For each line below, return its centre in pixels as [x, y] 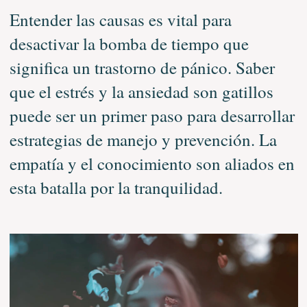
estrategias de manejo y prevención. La [143, 139]
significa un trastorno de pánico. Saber [142, 67]
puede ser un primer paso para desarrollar [152, 115]
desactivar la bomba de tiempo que [129, 43]
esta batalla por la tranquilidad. [116, 187]
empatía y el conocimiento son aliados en [152, 163]
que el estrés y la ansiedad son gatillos [141, 91]
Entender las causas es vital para [120, 19]
